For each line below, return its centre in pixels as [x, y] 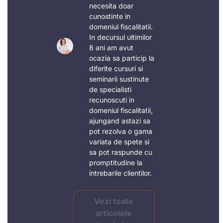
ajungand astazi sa [119, 121]
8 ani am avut [111, 48]
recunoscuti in [111, 100]
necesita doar [111, 6]
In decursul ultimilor [120, 37]
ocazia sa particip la [121, 58]
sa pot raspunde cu [120, 152]
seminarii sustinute [119, 79]
